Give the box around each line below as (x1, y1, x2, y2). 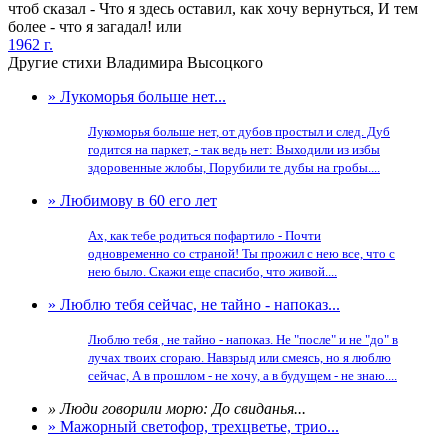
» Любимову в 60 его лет (48, 192, 217, 209)
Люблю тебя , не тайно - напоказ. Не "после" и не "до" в (88, 332, 398, 347)
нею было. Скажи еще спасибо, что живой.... (88, 264, 337, 279)
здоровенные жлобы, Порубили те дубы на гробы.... (88, 160, 380, 175)
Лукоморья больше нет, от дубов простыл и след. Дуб (88, 124, 390, 139)
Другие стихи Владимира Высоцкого (8, 54, 263, 71)
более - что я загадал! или (8, 18, 182, 35)
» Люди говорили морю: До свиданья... (48, 400, 306, 417)
